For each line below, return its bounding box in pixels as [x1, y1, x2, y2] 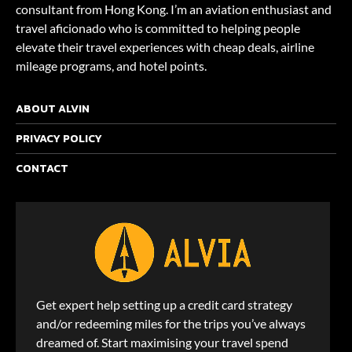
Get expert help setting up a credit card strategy [36, 297, 292, 312]
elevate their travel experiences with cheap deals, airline [16, 39, 314, 54]
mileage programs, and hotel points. [16, 58, 207, 73]
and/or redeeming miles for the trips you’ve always [36, 316, 306, 331]
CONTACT [16, 160, 68, 177]
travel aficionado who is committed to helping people [16, 20, 300, 35]
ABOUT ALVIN [16, 101, 90, 117]
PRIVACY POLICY [16, 130, 102, 147]
